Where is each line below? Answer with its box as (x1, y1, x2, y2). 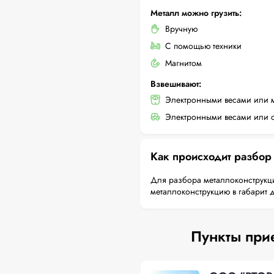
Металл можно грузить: (150, 7, 242, 19)
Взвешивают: (150, 78, 201, 90)
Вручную (165, 23, 198, 35)
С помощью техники (165, 40, 242, 52)
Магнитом (165, 57, 202, 69)
